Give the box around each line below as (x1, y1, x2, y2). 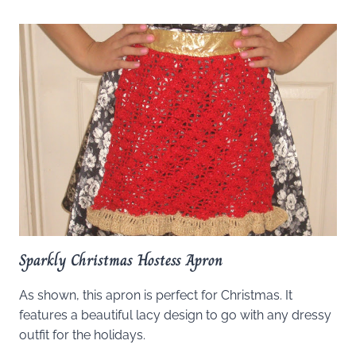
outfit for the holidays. (19, 327, 145, 342)
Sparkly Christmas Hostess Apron (19, 247, 222, 273)
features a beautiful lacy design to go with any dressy (19, 307, 331, 323)
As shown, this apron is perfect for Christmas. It (19, 287, 292, 303)
